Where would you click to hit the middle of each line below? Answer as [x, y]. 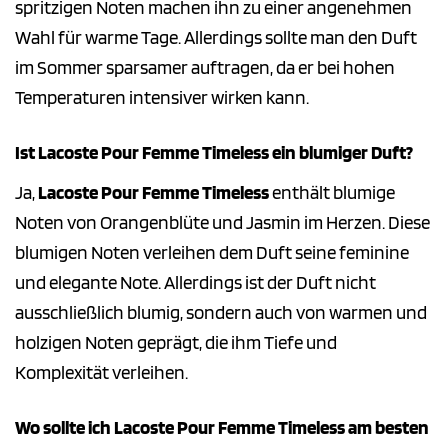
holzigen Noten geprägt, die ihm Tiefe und [176, 342]
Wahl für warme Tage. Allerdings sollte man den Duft [216, 38]
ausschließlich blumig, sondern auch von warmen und [221, 312]
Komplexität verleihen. [101, 372]
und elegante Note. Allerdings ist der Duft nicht [195, 282]
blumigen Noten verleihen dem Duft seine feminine [212, 252]
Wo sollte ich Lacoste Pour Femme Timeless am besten [222, 427]
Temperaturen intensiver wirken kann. [162, 98]
